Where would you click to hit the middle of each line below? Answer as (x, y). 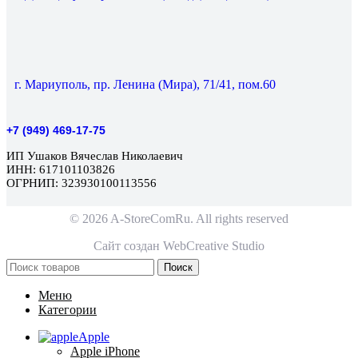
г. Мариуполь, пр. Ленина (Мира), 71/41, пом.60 (145, 84)
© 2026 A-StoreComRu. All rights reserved (179, 218)
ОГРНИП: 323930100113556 (82, 183)
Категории (68, 309)
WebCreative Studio (214, 245)
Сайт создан (128, 245)
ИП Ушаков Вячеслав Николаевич (95, 155)
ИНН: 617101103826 (61, 169)
